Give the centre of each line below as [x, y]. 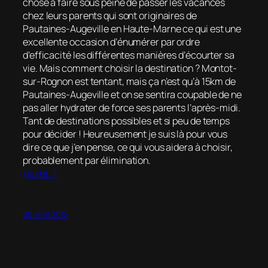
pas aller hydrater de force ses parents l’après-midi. [132, 108]
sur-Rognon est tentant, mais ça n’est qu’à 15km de [129, 82]
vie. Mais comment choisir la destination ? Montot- [130, 68]
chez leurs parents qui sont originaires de [110, 16]
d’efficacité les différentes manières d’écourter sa [129, 55]
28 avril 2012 [45, 214]
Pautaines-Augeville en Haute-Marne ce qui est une [132, 29]
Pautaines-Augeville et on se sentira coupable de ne [132, 95]
